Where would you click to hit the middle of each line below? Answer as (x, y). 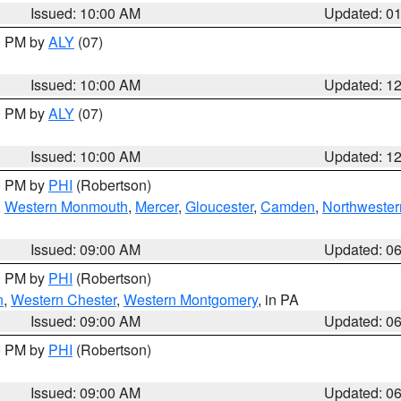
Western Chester (64, 299)
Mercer (157, 206)
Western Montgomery (191, 299)
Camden (288, 206)
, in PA (278, 299)
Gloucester (219, 206)
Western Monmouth (66, 206)
